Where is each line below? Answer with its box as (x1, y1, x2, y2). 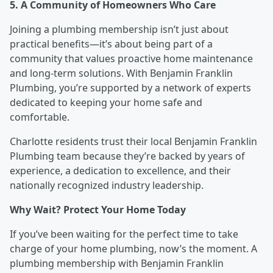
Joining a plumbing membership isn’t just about (10, 23, 229, 37)
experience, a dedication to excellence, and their (10, 164, 231, 178)
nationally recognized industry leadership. (10, 179, 204, 193)
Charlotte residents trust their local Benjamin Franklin (10, 135, 257, 149)
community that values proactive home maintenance (10, 52, 253, 66)
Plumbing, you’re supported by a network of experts (10, 81, 251, 95)
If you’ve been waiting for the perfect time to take (10, 227, 238, 241)
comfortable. (10, 110, 69, 124)
